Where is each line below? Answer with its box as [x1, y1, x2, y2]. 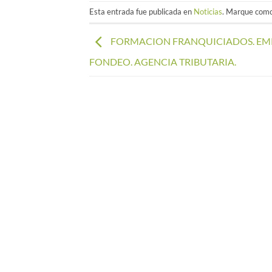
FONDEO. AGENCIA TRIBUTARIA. [89, 55, 236, 67]
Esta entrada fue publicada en [89, 6, 194, 16]
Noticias [194, 6, 222, 16]
